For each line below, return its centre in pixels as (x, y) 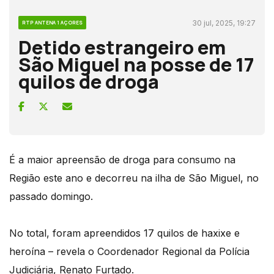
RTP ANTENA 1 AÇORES (52, 22)
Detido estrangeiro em (122, 47)
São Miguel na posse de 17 (136, 64)
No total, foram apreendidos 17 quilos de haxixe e (124, 233)
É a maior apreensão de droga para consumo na (122, 159)
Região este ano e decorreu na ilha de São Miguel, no (134, 178)
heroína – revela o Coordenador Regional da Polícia (129, 251)
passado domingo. (51, 196)
